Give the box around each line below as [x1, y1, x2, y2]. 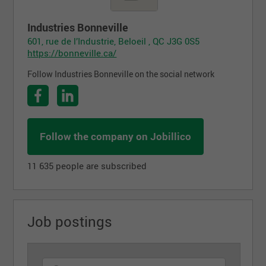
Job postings [27, 211, 113, 231]
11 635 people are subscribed [27, 159, 147, 172]
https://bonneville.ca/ [27, 46, 117, 59]
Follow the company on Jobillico [40, 129, 192, 143]
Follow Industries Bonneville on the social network [27, 68, 215, 80]
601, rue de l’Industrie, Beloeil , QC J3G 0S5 [27, 34, 200, 47]
